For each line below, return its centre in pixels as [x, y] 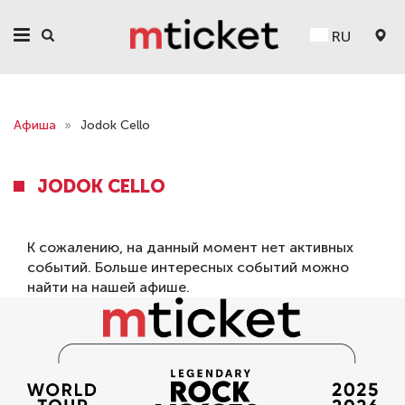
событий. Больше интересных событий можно [188, 267]
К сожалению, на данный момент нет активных [190, 247]
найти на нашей [83, 287]
